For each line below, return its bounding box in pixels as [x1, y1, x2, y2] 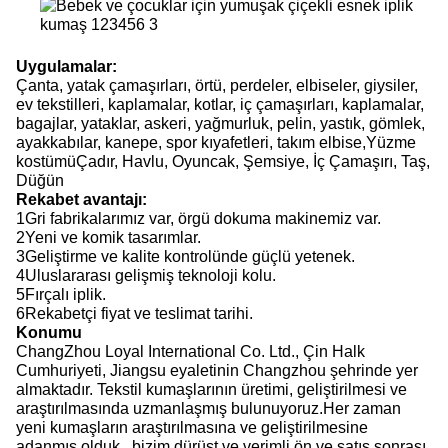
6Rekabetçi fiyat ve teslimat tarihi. [16, 304, 253, 322]
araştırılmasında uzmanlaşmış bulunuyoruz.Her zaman [16, 399, 401, 417]
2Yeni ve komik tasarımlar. [16, 228, 201, 246]
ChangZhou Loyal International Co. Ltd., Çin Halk [16, 342, 365, 360]
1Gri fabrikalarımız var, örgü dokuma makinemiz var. [16, 209, 381, 227]
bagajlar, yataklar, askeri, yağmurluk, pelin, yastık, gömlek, [16, 114, 425, 132]
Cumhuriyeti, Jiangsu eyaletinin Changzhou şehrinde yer [16, 361, 418, 379]
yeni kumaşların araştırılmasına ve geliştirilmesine [16, 418, 368, 436]
